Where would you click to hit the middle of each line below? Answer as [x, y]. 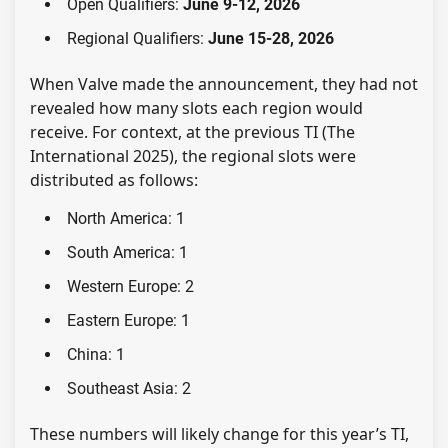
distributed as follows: [114, 180]
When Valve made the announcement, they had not [224, 84]
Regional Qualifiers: [137, 39]
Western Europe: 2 [130, 287]
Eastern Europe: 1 [128, 321]
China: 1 [96, 355]
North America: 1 [126, 219]
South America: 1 [127, 253]
